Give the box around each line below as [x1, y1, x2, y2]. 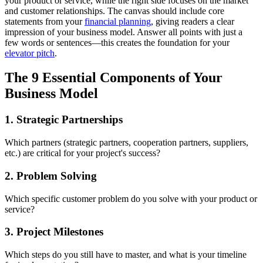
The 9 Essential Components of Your [5, 70, 222, 86]
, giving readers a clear [151, 16, 234, 26]
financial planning [85, 16, 151, 26]
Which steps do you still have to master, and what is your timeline [5, 249, 247, 259]
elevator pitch [5, 48, 55, 58]
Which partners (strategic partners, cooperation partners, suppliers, [5, 137, 248, 148]
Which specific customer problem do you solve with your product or [5, 193, 257, 204]
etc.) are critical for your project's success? [5, 148, 160, 159]
